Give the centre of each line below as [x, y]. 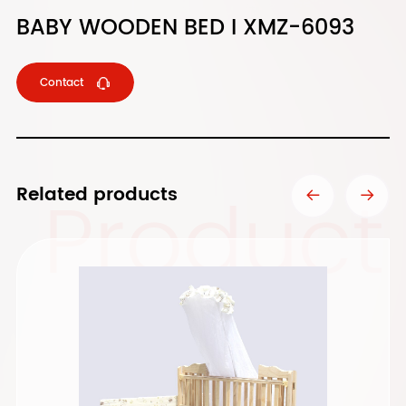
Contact [62, 82]
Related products [97, 195]
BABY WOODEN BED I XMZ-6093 [185, 28]
